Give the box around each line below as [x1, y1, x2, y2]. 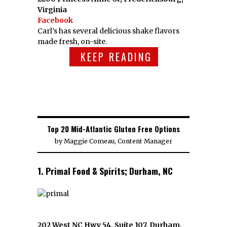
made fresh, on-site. [37, 37, 107, 47]
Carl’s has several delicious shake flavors [37, 26, 179, 36]
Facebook [37, 16, 73, 25]
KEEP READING [80, 49, 152, 65]
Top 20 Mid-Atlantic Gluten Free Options [47, 123, 180, 135]
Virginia [37, 5, 67, 15]
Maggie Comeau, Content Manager [64, 137, 172, 145]
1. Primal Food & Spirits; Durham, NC [37, 164, 173, 178]
